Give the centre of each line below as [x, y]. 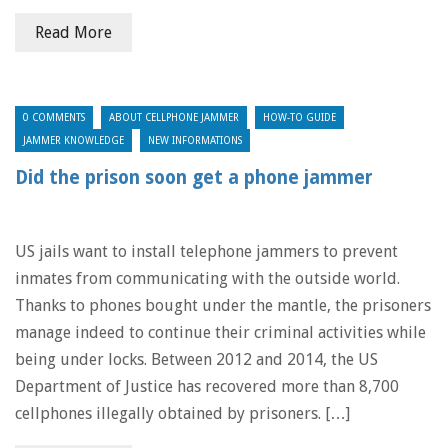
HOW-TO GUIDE [299, 117]
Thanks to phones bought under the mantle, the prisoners [223, 305]
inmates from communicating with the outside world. [207, 278]
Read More [73, 32]
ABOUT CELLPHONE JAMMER [174, 117]
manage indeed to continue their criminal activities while [220, 332]
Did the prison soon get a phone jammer [194, 177]
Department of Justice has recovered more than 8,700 [207, 386]
